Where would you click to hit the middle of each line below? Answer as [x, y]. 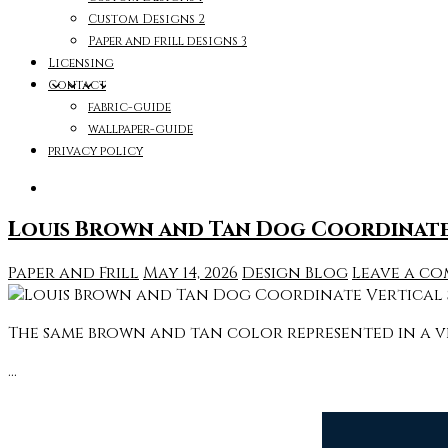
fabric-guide [129, 107]
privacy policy [95, 151]
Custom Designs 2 [146, 19]
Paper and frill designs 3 [167, 41]
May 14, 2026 [190, 272]
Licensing [81, 63]
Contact [77, 85]
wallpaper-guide [140, 129]
